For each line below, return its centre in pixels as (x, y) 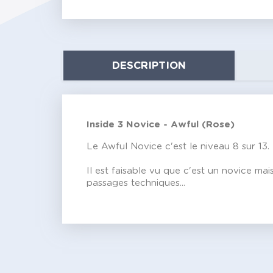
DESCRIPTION (149, 66)
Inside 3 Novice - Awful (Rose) (161, 125)
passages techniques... (136, 183)
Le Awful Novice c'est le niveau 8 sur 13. (178, 147)
